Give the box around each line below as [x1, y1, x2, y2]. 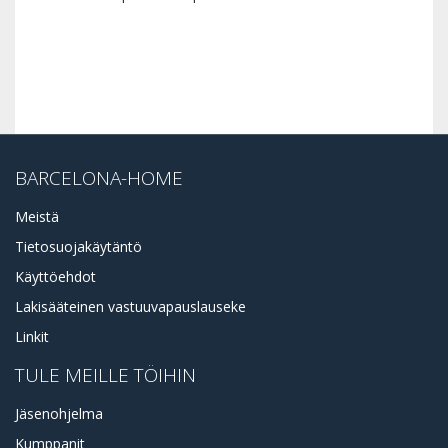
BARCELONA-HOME [15, 164, 183, 191]
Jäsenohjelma [15, 403, 103, 423]
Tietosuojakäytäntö [15, 236, 142, 256]
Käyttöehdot [15, 266, 96, 286]
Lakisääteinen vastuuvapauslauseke [15, 296, 246, 316]
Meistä [15, 206, 59, 226]
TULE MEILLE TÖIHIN [15, 361, 196, 388]
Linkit [15, 326, 49, 346]
